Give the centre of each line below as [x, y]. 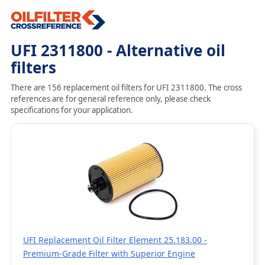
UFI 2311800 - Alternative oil [118, 50]
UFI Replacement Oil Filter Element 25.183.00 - [115, 240]
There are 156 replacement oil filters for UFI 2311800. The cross [126, 88]
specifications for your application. [72, 110]
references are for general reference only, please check [110, 99]
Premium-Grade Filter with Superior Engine [109, 253]
